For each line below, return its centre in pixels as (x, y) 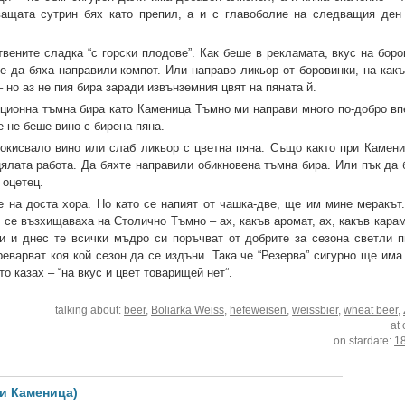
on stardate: (364, 341)
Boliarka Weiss (188, 311)
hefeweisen (259, 311)
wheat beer (371, 311)
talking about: (90, 311)
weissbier (316, 311)
